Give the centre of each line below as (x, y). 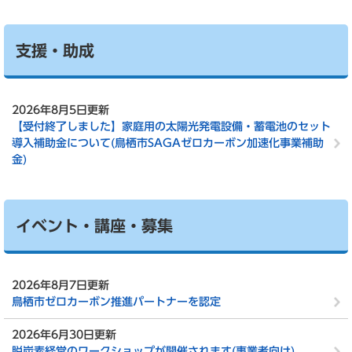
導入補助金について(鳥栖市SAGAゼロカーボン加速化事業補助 (168, 143)
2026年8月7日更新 (60, 285)
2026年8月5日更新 (60, 110)
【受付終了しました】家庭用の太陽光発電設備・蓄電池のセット (171, 126)
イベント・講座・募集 (94, 225)
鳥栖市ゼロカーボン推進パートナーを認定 (116, 302)
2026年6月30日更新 (64, 335)
